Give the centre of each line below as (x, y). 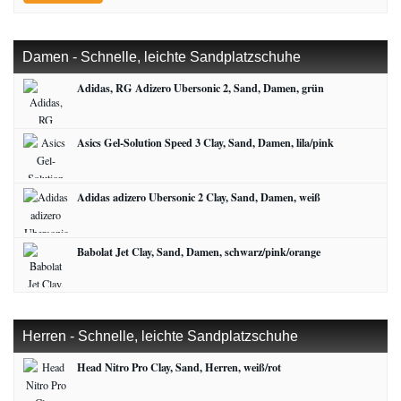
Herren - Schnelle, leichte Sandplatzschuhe (160, 336)
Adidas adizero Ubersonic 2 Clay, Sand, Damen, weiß (199, 196)
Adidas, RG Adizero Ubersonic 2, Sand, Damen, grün (200, 87)
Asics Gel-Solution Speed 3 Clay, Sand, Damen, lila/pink (205, 142)
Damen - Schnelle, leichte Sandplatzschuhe (162, 56)
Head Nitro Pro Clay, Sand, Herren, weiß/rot (179, 367)
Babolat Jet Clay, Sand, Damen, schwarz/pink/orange (199, 251)
